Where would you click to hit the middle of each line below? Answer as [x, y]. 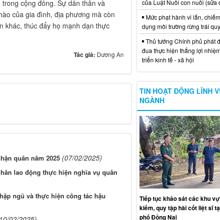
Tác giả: [85, 54]
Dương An [110, 54]
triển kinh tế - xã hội [168, 59]
